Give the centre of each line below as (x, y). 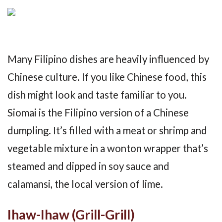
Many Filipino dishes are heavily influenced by (108, 59)
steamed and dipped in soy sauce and (88, 166)
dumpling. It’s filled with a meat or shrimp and (107, 131)
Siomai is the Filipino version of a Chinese (98, 113)
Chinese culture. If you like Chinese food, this (107, 77)
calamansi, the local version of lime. (85, 184)
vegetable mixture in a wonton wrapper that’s (108, 148)
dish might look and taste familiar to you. (97, 95)
